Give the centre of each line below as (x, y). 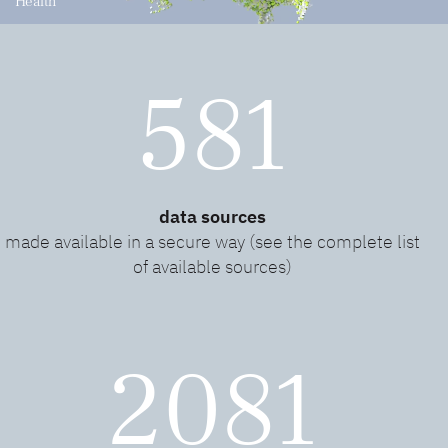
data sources (213, 216)
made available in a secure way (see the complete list (213, 241)
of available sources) (213, 266)
